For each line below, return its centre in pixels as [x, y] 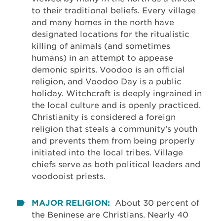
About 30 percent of [157, 203]
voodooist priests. [69, 176]
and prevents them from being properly [113, 141]
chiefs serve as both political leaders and [116, 164]
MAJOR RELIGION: [71, 203]
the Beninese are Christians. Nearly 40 [110, 215]
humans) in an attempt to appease [102, 58]
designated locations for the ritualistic [110, 34]
